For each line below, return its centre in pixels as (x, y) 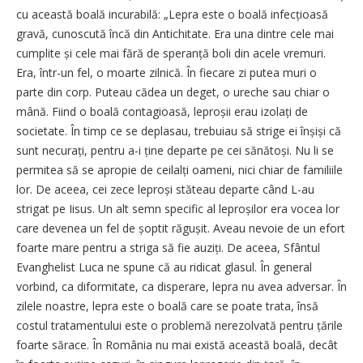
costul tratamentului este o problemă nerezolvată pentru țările (179, 326)
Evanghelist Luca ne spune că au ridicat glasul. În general (164, 267)
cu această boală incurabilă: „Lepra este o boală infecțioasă (172, 15)
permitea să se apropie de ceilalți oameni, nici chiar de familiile (179, 170)
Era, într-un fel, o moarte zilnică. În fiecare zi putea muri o (167, 73)
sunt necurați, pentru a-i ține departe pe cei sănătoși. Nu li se (175, 151)
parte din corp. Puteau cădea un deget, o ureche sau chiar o (173, 92)
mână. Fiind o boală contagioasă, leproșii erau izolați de (162, 112)
